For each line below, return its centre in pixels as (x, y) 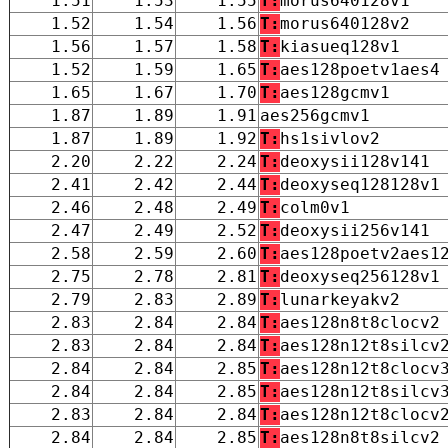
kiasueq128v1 (340, 46)
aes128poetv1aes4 (360, 69)
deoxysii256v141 (355, 230)
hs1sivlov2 (330, 138)
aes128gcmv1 (335, 92)
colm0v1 (315, 207)
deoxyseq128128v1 (360, 184)
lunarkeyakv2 (340, 299)
